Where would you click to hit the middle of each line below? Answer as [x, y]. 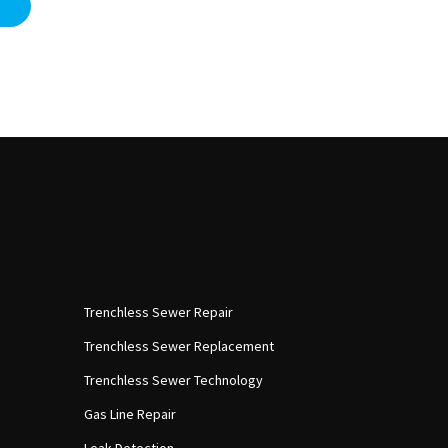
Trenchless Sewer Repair [158, 311]
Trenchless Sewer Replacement [178, 345]
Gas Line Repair [129, 413]
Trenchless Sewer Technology [173, 379]
